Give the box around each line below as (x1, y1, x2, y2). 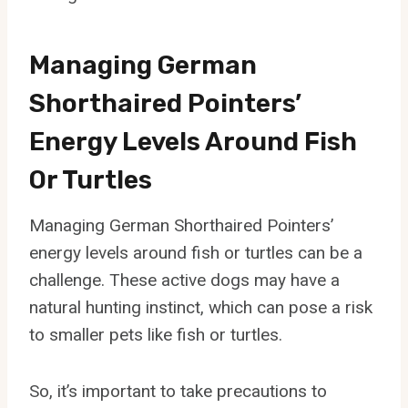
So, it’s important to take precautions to (29, 380, 327, 402)
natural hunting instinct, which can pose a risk (29, 296, 372, 318)
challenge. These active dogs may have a (29, 269, 340, 291)
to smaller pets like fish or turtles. (29, 323, 282, 345)
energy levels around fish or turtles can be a (29, 241, 362, 263)
